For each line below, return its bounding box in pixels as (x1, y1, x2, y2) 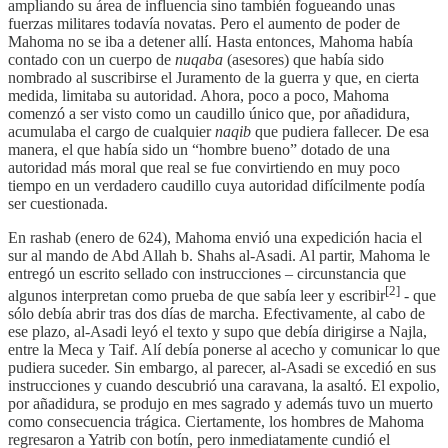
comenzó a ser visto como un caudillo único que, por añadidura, (8, 104, 410, 122)
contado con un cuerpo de (8, 50, 175, 68)
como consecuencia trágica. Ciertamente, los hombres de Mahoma (8, 412, 424, 430)
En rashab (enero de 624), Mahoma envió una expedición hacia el (8, 228, 422, 246)
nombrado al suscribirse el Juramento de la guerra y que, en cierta (8, 68, 419, 86)
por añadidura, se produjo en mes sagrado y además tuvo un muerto (8, 394, 433, 412)
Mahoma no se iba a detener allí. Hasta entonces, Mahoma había (8, 32, 413, 50)
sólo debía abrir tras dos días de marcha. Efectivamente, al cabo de (8, 304, 425, 322)
